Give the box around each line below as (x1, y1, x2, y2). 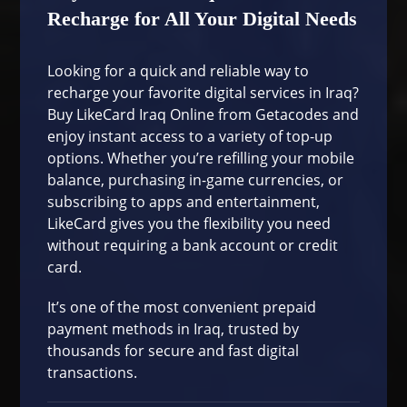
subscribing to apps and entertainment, (47, 191, 321, 212)
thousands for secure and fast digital (47, 340, 300, 361)
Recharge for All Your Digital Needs (47, 6, 358, 30)
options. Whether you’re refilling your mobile (47, 147, 355, 168)
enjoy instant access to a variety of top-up (47, 125, 333, 146)
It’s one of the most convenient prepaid (47, 296, 317, 317)
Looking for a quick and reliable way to (47, 60, 310, 81)
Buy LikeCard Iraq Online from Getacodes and (47, 104, 360, 124)
